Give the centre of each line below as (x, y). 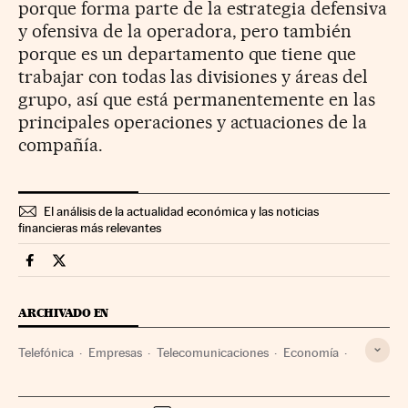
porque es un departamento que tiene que (188, 53)
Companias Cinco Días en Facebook (142, 268)
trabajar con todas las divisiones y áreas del (194, 76)
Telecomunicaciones (213, 352)
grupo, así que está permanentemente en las (197, 99)
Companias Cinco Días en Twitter (162, 268)
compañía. (61, 144)
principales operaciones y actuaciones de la (193, 122)
